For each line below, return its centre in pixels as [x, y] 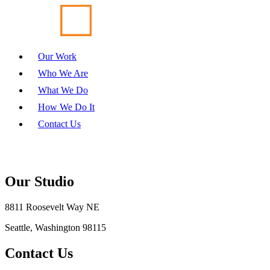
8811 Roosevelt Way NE [52, 207]
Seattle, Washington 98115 [55, 227]
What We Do [63, 90]
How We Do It [66, 107]
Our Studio [39, 182]
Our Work [57, 56]
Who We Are [63, 73]
